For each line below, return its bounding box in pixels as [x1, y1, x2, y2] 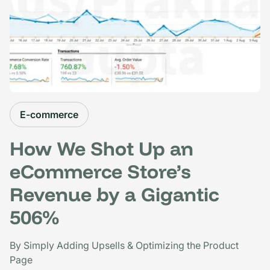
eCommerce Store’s [10, 159, 191, 183]
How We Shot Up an [10, 136, 193, 160]
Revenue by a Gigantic [10, 181, 219, 206]
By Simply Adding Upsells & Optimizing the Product [10, 239, 239, 251]
